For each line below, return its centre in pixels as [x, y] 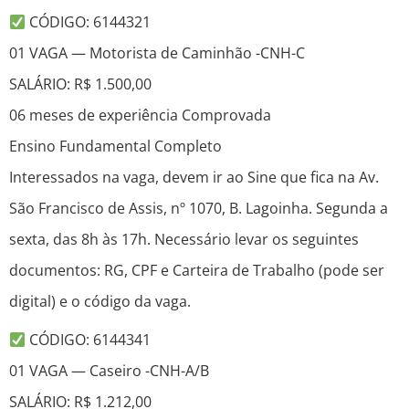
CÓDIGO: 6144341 [89, 340]
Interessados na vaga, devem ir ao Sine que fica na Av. [194, 178]
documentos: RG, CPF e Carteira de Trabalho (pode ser [197, 271]
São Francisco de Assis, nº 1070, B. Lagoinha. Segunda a [199, 209]
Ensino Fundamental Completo [115, 147]
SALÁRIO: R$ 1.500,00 [80, 84]
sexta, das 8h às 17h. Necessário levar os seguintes [184, 240]
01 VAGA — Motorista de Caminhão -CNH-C [157, 53]
